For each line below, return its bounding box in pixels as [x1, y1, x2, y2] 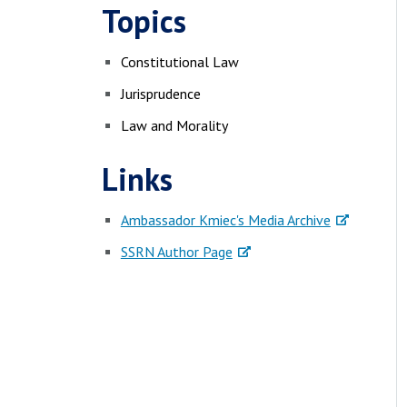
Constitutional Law [120, 52, 239, 71]
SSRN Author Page [120, 242, 233, 261]
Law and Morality [120, 115, 228, 134]
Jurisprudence [120, 84, 201, 103]
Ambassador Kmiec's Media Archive [120, 210, 331, 229]
